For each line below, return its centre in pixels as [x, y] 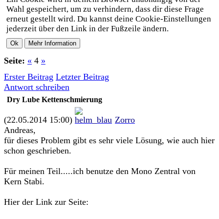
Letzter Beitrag [82, 77]
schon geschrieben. [38, 151]
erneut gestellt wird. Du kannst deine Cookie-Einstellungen [109, 19]
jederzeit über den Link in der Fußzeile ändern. [88, 29]
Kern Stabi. [24, 181]
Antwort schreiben [37, 87]
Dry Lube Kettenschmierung [55, 99]
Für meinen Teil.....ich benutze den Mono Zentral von [100, 171]
